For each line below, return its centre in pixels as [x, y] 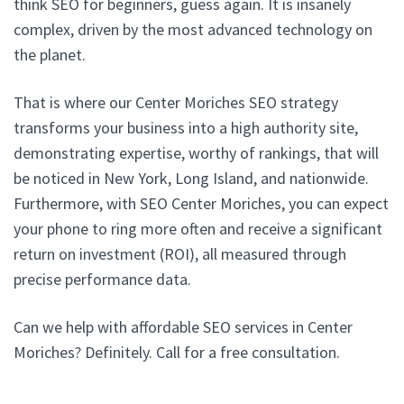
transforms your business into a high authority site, [186, 127]
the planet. [50, 54]
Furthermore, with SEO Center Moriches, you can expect [201, 203]
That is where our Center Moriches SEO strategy [176, 102]
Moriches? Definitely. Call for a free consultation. [177, 352]
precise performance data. [102, 279]
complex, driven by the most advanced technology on [193, 29]
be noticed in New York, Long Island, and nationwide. [191, 178]
